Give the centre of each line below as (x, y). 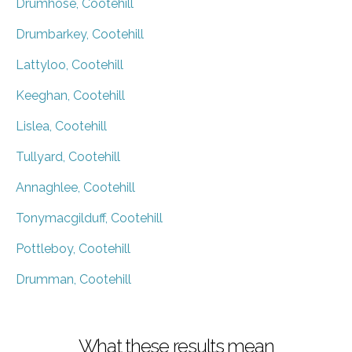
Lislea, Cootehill (61, 126)
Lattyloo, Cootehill (70, 64)
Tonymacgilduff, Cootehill (89, 218)
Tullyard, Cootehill (68, 156)
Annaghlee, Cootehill (75, 187)
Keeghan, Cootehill (70, 95)
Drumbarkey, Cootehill (80, 34)
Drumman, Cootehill (73, 279)
